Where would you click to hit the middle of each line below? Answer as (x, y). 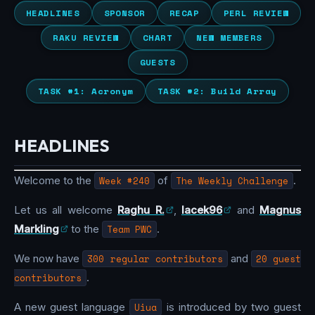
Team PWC (129, 229)
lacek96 (202, 210)
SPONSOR (124, 13)
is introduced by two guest (232, 307)
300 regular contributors (155, 258)
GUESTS (157, 62)
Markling (37, 229)
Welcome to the (54, 180)
